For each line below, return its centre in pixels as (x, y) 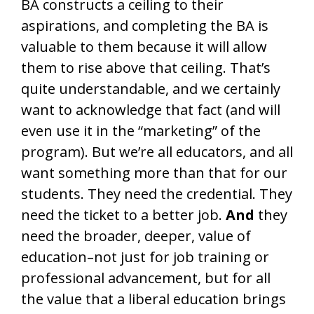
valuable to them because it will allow (144, 47)
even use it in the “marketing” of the (141, 131)
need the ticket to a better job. (123, 215)
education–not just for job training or (145, 257)
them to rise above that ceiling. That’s (146, 68)
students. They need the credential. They (157, 194)
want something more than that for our (154, 173)
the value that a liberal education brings (153, 299)
